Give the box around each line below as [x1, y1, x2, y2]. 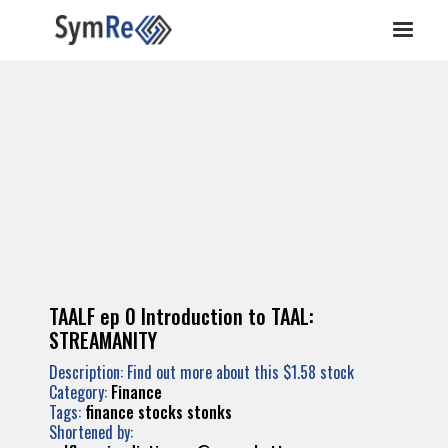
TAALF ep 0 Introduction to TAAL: [49, 301, 314, 331]
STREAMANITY [49, 325, 157, 355]
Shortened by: [49, 420, 133, 444]
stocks [138, 400, 183, 424]
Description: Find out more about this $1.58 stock [49, 360, 354, 384]
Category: [49, 380, 111, 404]
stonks [187, 400, 232, 424]
